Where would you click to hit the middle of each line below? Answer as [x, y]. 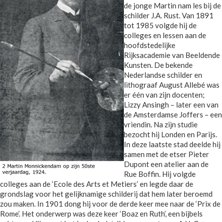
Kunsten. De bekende [158, 65]
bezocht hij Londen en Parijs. [170, 135]
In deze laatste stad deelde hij [172, 144]
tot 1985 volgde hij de [160, 26]
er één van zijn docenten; [164, 95]
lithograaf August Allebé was [172, 85]
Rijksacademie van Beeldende [172, 55]
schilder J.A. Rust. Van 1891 [169, 16]
